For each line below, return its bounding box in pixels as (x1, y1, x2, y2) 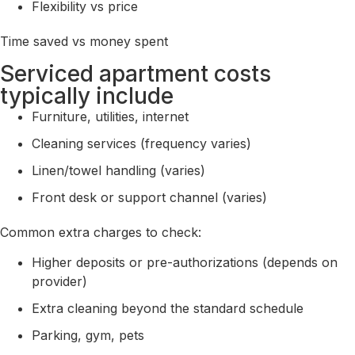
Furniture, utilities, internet (32, 108, 189, 124)
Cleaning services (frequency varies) (32, 135, 251, 151)
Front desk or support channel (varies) (32, 189, 267, 205)
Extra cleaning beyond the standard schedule (32, 300, 303, 317)
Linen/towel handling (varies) (32, 162, 205, 178)
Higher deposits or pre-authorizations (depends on (32, 254, 338, 271)
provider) (32, 273, 87, 290)
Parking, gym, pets (32, 327, 144, 344)
